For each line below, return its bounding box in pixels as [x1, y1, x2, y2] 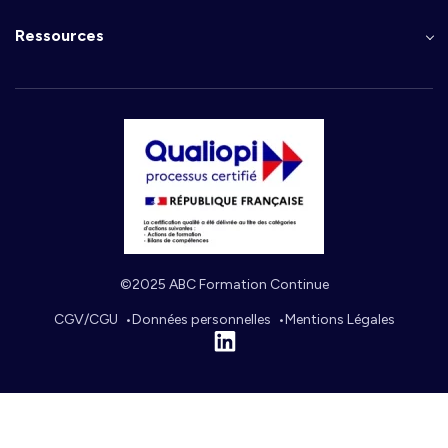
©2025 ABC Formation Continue [119, 275, 329, 293]
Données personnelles [131, 310, 271, 328]
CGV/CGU [53, 310, 118, 328]
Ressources [15, 25, 104, 45]
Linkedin [222, 341, 275, 359]
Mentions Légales [284, 310, 395, 328]
